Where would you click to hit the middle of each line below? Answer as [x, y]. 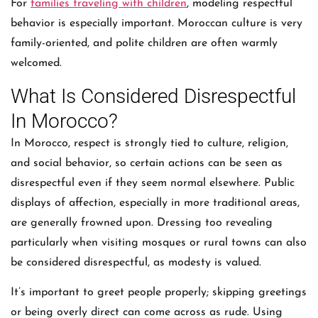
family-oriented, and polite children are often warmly [144, 44]
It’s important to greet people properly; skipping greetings [159, 293]
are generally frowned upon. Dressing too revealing [142, 223]
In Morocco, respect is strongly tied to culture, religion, [149, 143]
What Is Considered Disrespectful [153, 96]
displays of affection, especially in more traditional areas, [155, 203]
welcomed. [36, 64]
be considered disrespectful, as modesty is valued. [136, 262]
